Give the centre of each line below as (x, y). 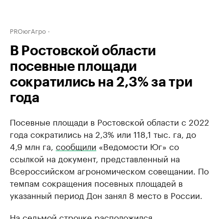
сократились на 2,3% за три (101, 82)
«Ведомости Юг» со (138, 146)
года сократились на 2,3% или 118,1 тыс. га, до (103, 133)
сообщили (76, 146)
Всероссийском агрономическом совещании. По (109, 170)
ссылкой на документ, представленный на (95, 158)
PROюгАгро (28, 30)
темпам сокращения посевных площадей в (96, 182)
